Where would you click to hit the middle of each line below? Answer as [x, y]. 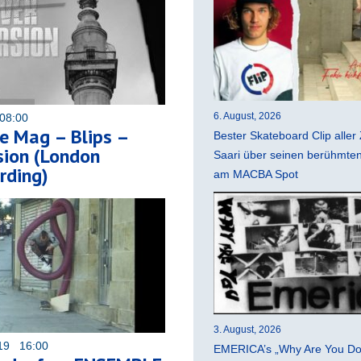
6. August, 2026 [247, 116]
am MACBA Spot [256, 174]
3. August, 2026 [247, 329]
